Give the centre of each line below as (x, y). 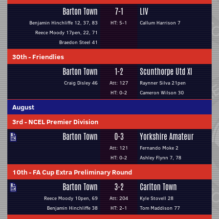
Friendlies (48, 57)
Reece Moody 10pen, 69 (71, 198)
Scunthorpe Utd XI (166, 72)
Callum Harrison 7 (160, 23)
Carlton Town (158, 187)
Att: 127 (119, 83)
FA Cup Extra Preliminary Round (82, 172)
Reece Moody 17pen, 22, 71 (66, 33)
